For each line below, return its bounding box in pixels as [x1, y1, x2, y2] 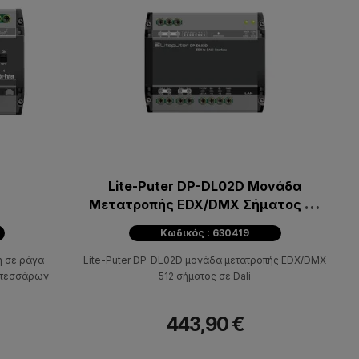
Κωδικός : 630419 [160, 227, 250, 240]
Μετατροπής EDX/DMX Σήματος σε [89, 196, 321, 213]
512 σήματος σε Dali [159, 270, 252, 283]
